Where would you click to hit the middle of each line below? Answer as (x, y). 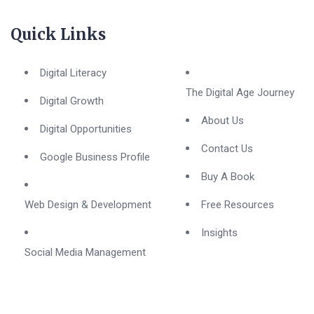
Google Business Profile (95, 157)
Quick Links (58, 34)
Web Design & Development (88, 204)
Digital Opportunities (86, 129)
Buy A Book (227, 176)
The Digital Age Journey (240, 92)
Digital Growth (72, 101)
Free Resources (237, 204)
